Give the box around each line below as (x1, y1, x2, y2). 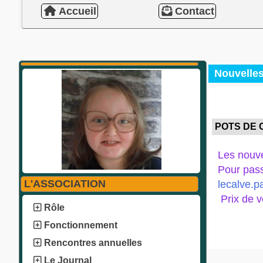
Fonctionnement (44, 220, 117, 231)
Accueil (56, 5, 96, 18)
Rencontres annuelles (44, 238, 142, 248)
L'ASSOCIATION (24, 178, 106, 190)
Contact (172, 5, 214, 18)
